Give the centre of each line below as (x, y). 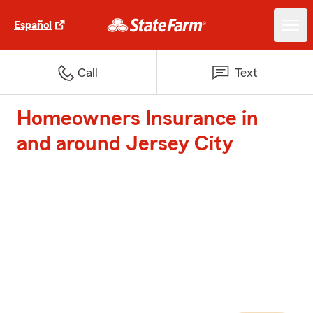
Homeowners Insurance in (138, 119)
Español (33, 25)
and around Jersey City (125, 144)
